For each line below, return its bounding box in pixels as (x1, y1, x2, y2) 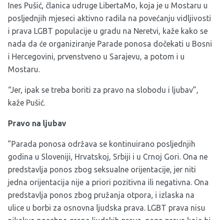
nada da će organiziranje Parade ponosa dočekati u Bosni (8, 39, 212, 48)
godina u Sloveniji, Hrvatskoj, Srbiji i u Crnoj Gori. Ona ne (8, 152, 208, 161)
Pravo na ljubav (8, 119, 66, 128)
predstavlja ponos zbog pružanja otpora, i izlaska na (8, 191, 194, 199)
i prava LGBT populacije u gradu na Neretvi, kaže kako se (8, 27, 208, 35)
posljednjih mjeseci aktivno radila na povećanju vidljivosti (8, 14, 211, 23)
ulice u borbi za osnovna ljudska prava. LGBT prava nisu (8, 203, 205, 212)
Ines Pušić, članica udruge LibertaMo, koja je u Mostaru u (8, 1, 208, 10)
